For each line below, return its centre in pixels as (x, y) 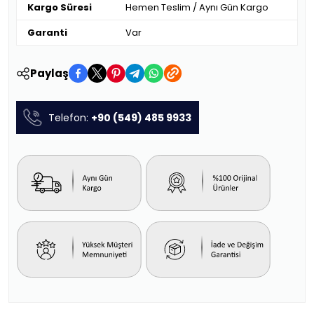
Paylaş (49, 73)
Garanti (47, 33)
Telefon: (70, 117)
